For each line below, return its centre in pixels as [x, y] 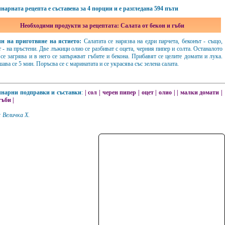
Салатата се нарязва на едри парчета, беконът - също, [152, 41]
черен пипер [119, 92]
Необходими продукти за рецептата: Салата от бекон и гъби [102, 26]
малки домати [200, 92]
